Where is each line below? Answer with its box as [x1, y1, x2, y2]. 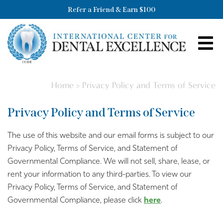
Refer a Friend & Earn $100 [68, 5, 155, 14]
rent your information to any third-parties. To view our [7, 171, 192, 179]
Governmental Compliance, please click [7, 197, 144, 205]
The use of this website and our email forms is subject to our [7, 132, 214, 140]
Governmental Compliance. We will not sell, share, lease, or [7, 158, 210, 166]
